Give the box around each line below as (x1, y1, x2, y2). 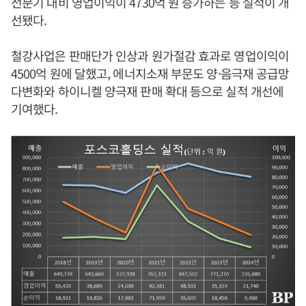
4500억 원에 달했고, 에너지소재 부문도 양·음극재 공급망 (11, 64, 290, 82)
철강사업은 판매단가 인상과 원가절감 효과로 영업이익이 (11, 46, 289, 64)
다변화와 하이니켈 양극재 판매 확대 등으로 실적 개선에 (11, 82, 284, 100)
